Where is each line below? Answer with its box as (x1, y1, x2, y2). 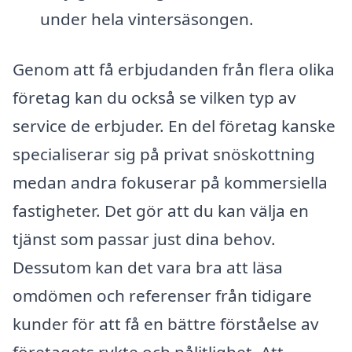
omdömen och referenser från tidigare (13, 284, 312, 307)
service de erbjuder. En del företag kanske (13, 115, 335, 137)
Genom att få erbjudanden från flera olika (13, 58, 335, 81)
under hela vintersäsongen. (39, 8, 254, 31)
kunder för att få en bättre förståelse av (13, 313, 319, 335)
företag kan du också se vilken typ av (13, 86, 296, 109)
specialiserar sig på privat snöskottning (13, 143, 315, 166)
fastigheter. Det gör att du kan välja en (13, 200, 309, 222)
